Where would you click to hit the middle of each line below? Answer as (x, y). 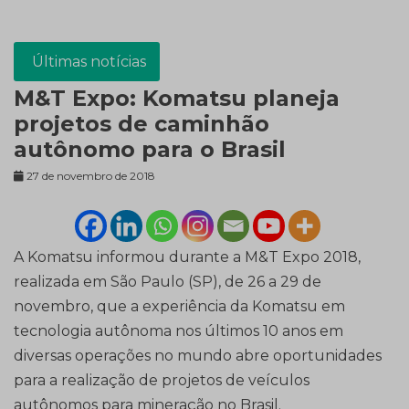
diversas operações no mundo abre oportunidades (198, 356)
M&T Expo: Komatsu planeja (177, 99)
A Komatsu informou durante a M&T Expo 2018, (187, 257)
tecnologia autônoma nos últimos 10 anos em (178, 331)
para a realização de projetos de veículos (162, 381)
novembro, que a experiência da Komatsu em (179, 307)
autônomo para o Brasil (150, 150)
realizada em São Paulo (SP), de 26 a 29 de (168, 282)
